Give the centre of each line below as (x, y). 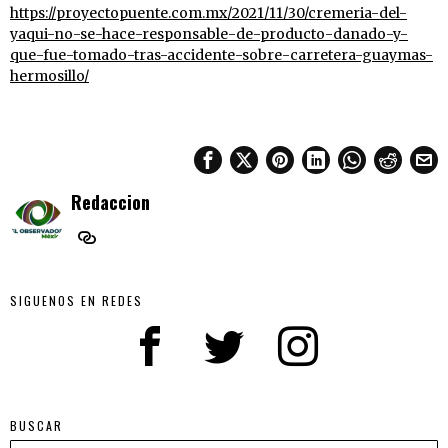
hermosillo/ (49, 75)
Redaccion (110, 201)
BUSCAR (36, 425)
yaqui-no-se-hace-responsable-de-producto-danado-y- (209, 33)
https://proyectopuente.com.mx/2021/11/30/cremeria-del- (208, 12)
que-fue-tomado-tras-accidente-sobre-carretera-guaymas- (221, 54)
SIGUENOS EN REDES (76, 300)
